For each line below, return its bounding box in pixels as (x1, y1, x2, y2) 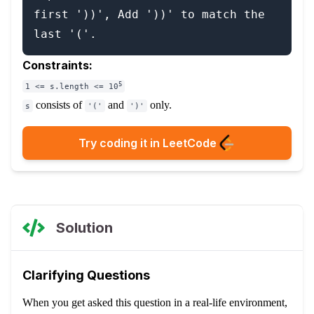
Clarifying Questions (22, 268, 150, 282)
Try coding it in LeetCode (78, 136, 217, 150)
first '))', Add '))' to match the (34, 8, 265, 21)
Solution (56, 219, 113, 236)
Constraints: (22, 58, 93, 72)
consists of (33, 99, 85, 111)
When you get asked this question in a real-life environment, (22, 296, 287, 308)
